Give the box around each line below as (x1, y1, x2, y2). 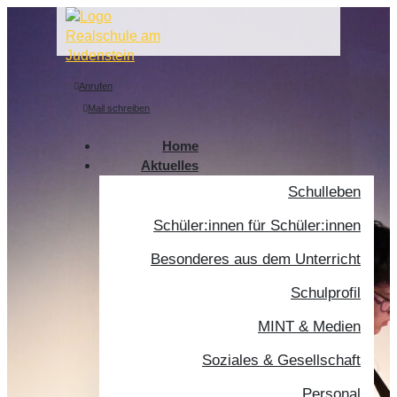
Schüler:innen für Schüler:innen (153, 217, 361, 234)
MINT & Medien (258, 318, 361, 335)
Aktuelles (141, 158, 198, 173)
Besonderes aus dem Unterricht (151, 251, 361, 268)
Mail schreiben (88, 103, 151, 113)
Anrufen (79, 81, 113, 91)
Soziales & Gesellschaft (202, 352, 361, 369)
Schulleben (288, 183, 361, 200)
